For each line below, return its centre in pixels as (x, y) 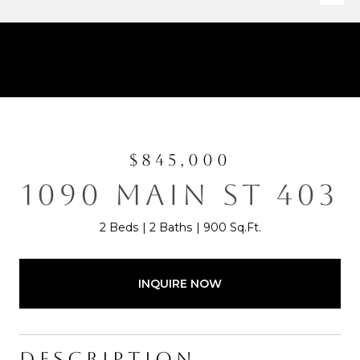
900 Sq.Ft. (232, 227)
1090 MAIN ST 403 (180, 195)
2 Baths (170, 227)
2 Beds (119, 227)
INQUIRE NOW (180, 283)
